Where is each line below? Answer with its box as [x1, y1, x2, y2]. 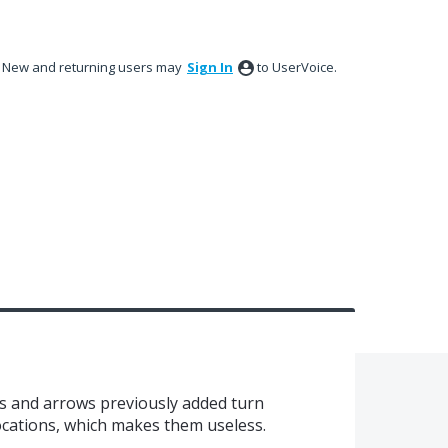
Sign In [187, 58, 233, 76]
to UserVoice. [257, 58, 337, 76]
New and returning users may [2, 58, 185, 76]
